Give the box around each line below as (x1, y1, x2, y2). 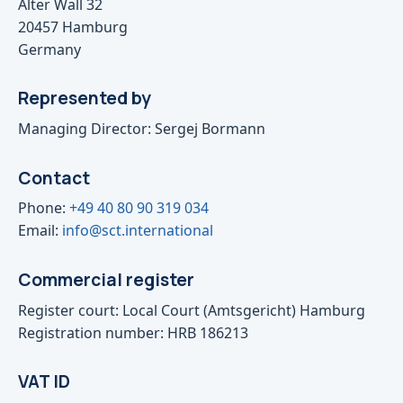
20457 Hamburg (18, 16, 128, 37)
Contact (18, 166, 90, 190)
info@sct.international (62, 220, 213, 241)
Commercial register (18, 268, 194, 292)
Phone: (18, 198, 69, 219)
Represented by (18, 86, 151, 111)
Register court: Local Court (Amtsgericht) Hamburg (18, 300, 365, 320)
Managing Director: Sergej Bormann (18, 119, 265, 139)
